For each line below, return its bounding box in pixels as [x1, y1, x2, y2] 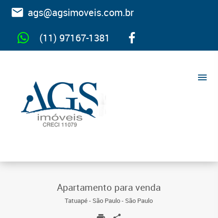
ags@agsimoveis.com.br [23, 6, 134, 19]
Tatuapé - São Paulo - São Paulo [65, 196, 153, 205]
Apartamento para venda [57, 181, 161, 194]
